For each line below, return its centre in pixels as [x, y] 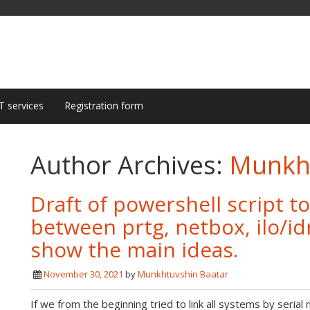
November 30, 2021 [83, 274]
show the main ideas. [134, 249]
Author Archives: [130, 165]
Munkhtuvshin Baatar [183, 274]
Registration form [104, 106]
